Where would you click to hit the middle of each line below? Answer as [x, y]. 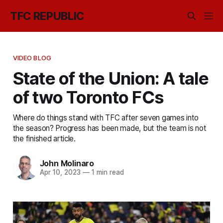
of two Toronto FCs [88, 97]
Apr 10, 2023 [60, 172]
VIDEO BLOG [32, 57]
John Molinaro [67, 164]
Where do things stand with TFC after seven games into [106, 117]
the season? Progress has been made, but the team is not [110, 128]
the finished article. [44, 138]
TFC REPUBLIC [47, 16]
